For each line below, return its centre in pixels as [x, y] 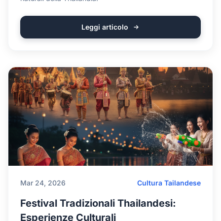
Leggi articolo [105, 27]
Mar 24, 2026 [43, 183]
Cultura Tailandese [169, 183]
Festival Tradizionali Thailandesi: [98, 203]
